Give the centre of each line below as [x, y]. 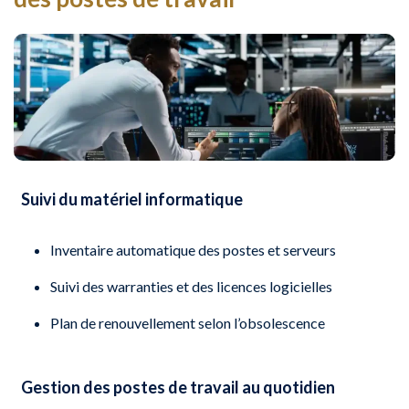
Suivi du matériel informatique [132, 199]
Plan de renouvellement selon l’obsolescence [188, 323]
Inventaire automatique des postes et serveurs [193, 250]
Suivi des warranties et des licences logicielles [191, 287]
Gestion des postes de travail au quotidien [178, 388]
